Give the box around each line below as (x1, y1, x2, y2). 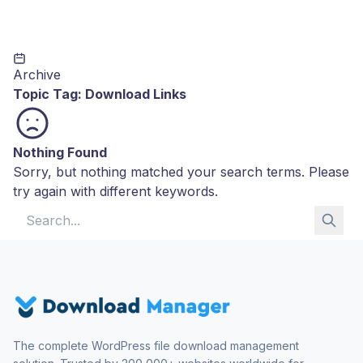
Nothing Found (13, 144, 107, 160)
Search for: (12, 202, 83, 218)
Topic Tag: (13, 86, 85, 102)
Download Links (85, 86, 186, 102)
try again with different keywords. (13, 183, 218, 199)
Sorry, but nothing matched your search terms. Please (13, 164, 349, 180)
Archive (13, 66, 61, 83)
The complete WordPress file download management (13, 339, 299, 352)
